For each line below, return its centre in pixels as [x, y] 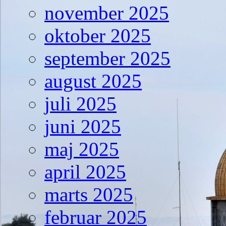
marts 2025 [89, 195]
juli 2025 [80, 104]
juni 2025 [83, 127]
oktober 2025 [98, 36]
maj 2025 [82, 149]
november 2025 [107, 13]
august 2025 [93, 81]
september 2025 [107, 59]
